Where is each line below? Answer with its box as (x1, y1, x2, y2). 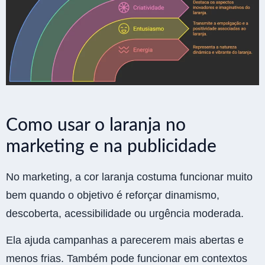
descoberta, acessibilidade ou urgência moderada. (6, 207, 244, 219)
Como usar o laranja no (6, 116, 186, 134)
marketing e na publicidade (6, 137, 216, 156)
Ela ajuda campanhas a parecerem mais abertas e (6, 234, 244, 246)
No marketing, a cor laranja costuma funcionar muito (6, 170, 253, 183)
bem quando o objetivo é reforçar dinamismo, (6, 189, 219, 201)
